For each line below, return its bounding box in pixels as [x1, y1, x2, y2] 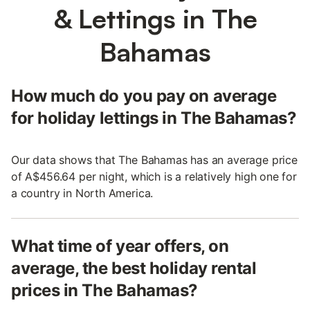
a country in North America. [11, 185, 154, 200]
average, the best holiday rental [11, 257, 257, 278]
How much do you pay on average [11, 85, 277, 106]
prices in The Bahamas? [11, 280, 198, 300]
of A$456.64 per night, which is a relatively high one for [11, 169, 297, 183]
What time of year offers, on [11, 235, 229, 256]
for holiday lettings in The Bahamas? [11, 107, 297, 128]
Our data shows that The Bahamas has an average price [11, 152, 298, 167]
